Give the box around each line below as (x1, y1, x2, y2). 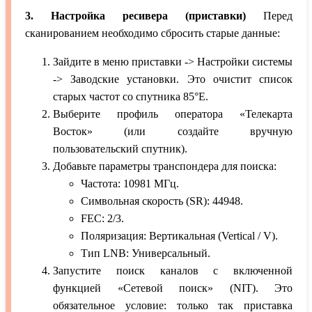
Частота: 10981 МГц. (81, 178, 179, 190)
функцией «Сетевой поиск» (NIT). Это (53, 282, 292, 295)
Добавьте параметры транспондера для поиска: (53, 160, 276, 173)
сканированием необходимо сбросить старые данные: (25, 27, 280, 40)
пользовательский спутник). (53, 143, 187, 155)
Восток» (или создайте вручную (53, 125, 292, 138)
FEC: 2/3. (81, 212, 124, 225)
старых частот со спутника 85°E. (53, 91, 208, 103)
